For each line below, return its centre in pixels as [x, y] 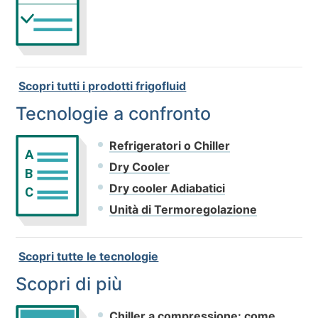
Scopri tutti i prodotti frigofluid [103, 86]
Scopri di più [69, 284]
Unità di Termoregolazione [183, 209]
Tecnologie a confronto [114, 113]
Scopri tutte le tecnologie [89, 256]
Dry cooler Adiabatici [168, 188]
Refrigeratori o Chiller [170, 145]
